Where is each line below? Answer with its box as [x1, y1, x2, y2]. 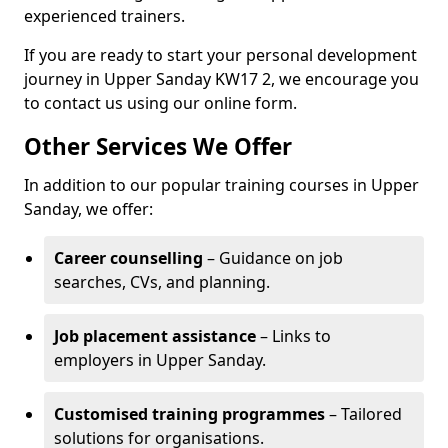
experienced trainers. [24, 5, 185, 27]
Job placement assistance [54, 325, 256, 347]
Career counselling [54, 247, 203, 269]
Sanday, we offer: [24, 198, 153, 220]
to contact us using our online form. [24, 92, 297, 114]
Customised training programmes [54, 403, 325, 425]
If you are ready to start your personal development [24, 44, 417, 66]
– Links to [256, 325, 331, 347]
